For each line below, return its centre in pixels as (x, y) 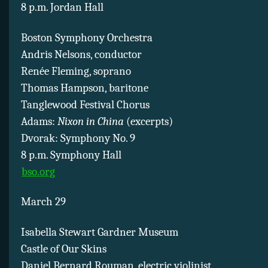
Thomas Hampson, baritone (85, 88)
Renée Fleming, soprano (76, 71)
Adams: (39, 121)
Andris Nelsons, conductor (81, 54)
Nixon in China (91, 121)
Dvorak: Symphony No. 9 (78, 138)
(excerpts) (148, 121)
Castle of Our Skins (64, 249)
